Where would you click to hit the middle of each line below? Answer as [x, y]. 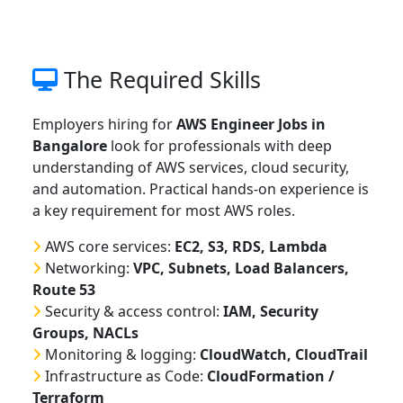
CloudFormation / [271, 376]
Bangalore [70, 146]
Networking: [87, 269]
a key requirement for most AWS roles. [164, 211]
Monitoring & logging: [121, 355]
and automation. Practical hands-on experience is [201, 189]
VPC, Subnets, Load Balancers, [241, 269]
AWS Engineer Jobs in [251, 125]
